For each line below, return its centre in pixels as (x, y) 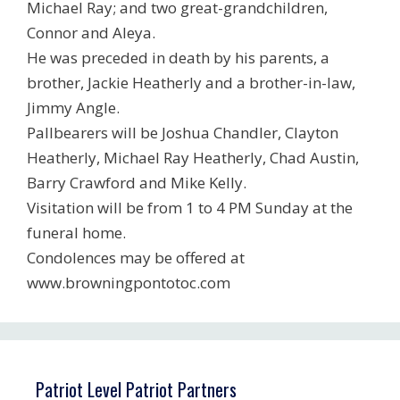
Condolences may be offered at (136, 257)
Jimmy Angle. (73, 107)
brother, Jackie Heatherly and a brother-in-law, (191, 82)
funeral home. (76, 232)
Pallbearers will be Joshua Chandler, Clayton (183, 132)
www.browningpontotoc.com (129, 282)
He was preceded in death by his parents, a (178, 57)
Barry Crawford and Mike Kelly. (137, 182)
